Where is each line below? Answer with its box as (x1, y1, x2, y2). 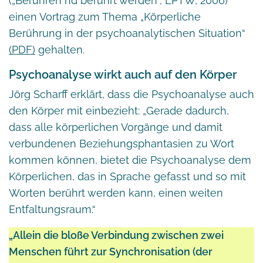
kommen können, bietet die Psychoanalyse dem (9, 153, 251, 166)
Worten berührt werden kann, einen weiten (9, 186, 223, 199)
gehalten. (35, 43, 85, 56)
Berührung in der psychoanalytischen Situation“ (9, 26, 245, 39)
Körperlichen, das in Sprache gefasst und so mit (9, 170, 246, 183)
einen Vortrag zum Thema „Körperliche (9, 10, 201, 23)
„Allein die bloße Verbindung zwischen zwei (9, 228, 224, 241)
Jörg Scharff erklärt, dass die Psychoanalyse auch (9, 87, 254, 100)
